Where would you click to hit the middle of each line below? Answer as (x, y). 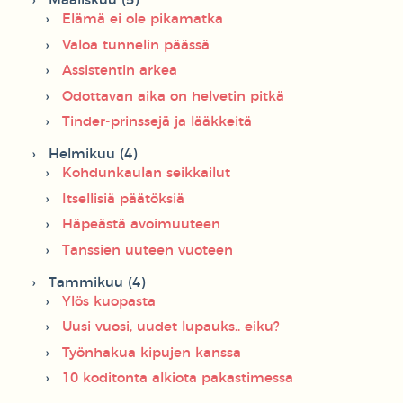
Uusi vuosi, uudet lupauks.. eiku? (171, 327)
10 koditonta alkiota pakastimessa (178, 379)
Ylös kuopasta (109, 301)
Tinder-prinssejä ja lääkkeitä (157, 122)
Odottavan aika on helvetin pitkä (173, 96)
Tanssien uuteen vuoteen (148, 250)
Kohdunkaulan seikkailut (146, 174)
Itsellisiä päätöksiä (123, 199)
